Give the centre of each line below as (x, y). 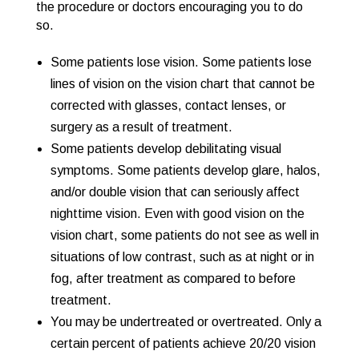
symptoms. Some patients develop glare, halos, (185, 170)
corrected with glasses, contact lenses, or (168, 105)
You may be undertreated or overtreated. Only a (186, 322)
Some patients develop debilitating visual (165, 149)
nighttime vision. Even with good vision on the (177, 214)
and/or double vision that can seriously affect (175, 192)
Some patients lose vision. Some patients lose (181, 62)
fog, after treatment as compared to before (173, 278)
